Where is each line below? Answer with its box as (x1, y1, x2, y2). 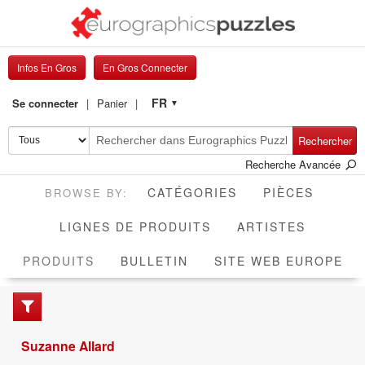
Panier (97, 95, 127, 111)
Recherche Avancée (245, 156, 344, 172)
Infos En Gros (17, 59, 77, 74)
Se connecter (12, 95, 78, 111)
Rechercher (297, 132, 352, 148)
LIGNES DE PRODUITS (59, 218, 211, 235)
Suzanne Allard (21, 336, 115, 355)
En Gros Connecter (103, 59, 187, 74)
